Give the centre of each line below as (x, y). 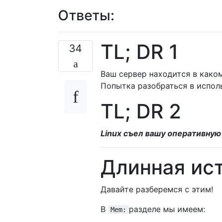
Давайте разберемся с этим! (157, 189)
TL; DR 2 (141, 111)
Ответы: (86, 15)
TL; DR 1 (139, 52)
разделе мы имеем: (167, 209)
